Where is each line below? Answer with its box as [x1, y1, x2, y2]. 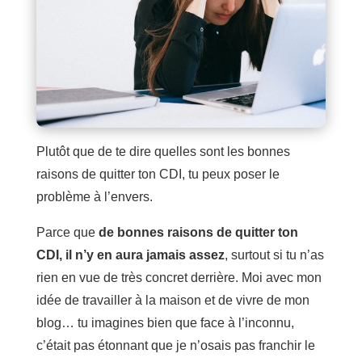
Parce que [36, 225, 95, 239]
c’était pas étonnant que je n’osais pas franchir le [36, 338, 315, 352]
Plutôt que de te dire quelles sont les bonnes [36, 144, 290, 158]
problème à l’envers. [36, 189, 153, 204]
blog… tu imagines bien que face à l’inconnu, [36, 315, 294, 330]
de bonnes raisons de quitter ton [95, 225, 298, 239]
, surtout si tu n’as [224, 247, 324, 262]
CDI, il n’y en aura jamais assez [36, 247, 225, 262]
